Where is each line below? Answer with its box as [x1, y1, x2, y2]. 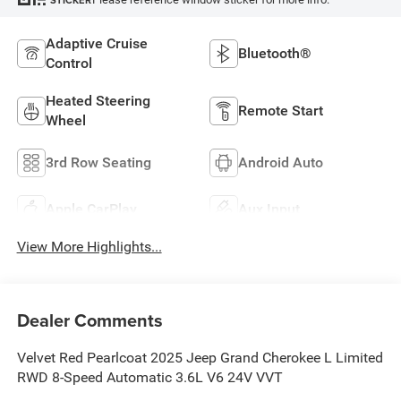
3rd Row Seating [45, 153, 151, 171]
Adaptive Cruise [45, 34, 148, 52]
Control [45, 54, 92, 72]
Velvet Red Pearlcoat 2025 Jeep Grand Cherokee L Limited [16, 348, 383, 366]
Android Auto [238, 153, 323, 171]
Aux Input [238, 200, 300, 218]
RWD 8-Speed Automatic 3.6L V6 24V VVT [16, 368, 283, 386]
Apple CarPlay [45, 200, 137, 218]
